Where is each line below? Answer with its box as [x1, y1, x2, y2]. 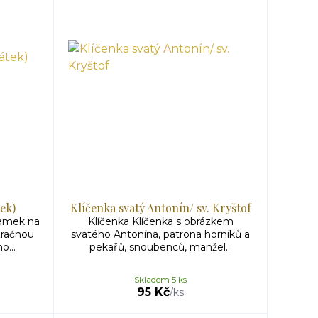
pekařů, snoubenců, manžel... [89, 241, 232, 253]
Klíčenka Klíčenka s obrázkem [87, 215, 234, 228]
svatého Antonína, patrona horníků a [71, 228, 250, 241]
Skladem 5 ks [134, 274, 187, 285]
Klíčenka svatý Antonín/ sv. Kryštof [70, 200, 251, 215]
